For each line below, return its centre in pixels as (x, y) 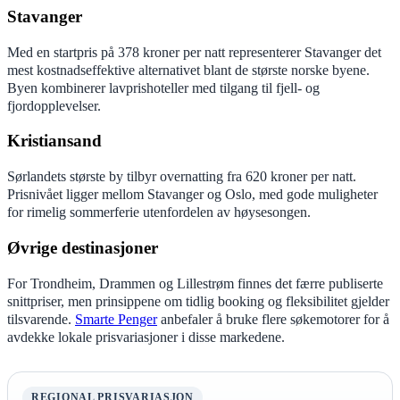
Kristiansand (54, 141)
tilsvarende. (41, 319)
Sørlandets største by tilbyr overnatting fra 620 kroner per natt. (182, 177)
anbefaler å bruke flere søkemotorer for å (273, 319)
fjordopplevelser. (54, 105)
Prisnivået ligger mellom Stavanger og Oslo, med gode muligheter (192, 195)
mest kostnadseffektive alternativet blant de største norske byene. (188, 70)
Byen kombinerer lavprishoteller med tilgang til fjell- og (163, 87)
